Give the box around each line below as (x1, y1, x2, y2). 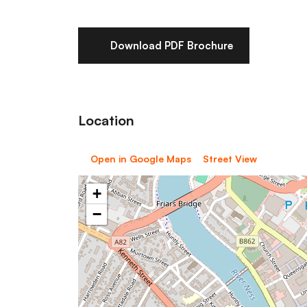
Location (78, 111, 134, 129)
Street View (203, 152, 257, 164)
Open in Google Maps (90, 152, 191, 164)
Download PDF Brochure (110, 38, 233, 52)
